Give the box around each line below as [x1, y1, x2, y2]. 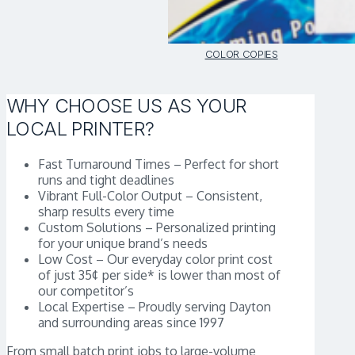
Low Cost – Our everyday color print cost [38, 251, 273, 268]
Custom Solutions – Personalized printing [38, 219, 276, 236]
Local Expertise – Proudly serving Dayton [38, 299, 271, 315]
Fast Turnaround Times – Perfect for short [38, 156, 279, 173]
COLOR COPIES [204, 48, 278, 61]
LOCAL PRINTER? [6, 117, 155, 141]
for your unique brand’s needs [38, 235, 208, 252]
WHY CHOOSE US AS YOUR [6, 94, 247, 118]
